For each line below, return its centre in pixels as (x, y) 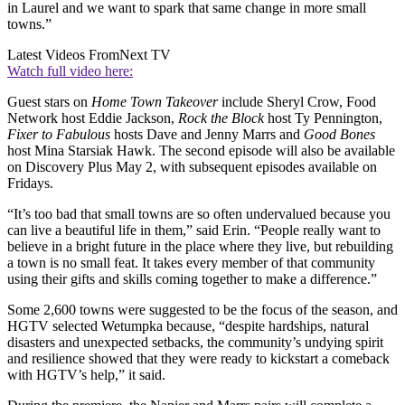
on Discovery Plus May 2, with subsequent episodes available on (192, 167)
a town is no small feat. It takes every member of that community (191, 263)
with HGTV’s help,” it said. (88, 375)
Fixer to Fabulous (59, 135)
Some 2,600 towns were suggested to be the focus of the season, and (202, 310)
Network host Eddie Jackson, (91, 118)
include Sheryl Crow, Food (297, 102)
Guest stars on (49, 102)
